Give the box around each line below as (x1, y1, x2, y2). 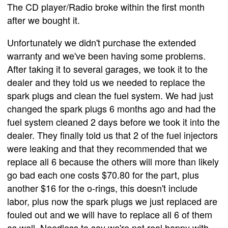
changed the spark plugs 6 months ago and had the (7, 101, 216, 115)
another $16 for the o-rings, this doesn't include (7, 181, 197, 194)
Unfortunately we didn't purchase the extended (7, 35, 196, 49)
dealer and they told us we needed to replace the (7, 75, 205, 89)
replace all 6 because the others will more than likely (7, 154, 219, 168)
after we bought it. (7, 13, 80, 26)
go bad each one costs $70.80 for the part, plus (7, 167, 199, 181)
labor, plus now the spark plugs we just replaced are (7, 194, 217, 208)
